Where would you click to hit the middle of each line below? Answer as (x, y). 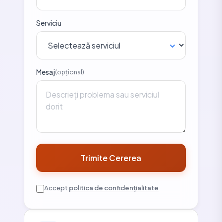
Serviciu (49, 23)
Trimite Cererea (111, 158)
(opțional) (70, 72)
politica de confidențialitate (114, 188)
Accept (56, 188)
